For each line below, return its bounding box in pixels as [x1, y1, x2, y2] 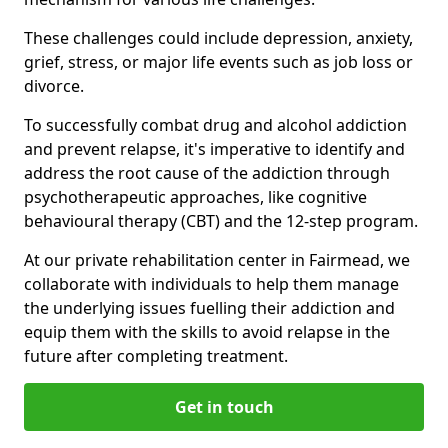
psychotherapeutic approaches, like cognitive [24, 185, 367, 208]
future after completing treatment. [24, 344, 288, 367]
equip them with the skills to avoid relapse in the [24, 320, 390, 343]
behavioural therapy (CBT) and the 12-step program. [24, 209, 418, 232]
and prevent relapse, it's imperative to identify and [24, 137, 405, 160]
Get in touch [174, 395, 274, 418]
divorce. [24, 74, 84, 97]
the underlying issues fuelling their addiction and [24, 296, 395, 319]
